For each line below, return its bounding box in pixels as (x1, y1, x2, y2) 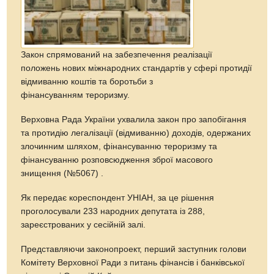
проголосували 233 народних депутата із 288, (21, 206, 206, 216)
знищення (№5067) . (21, 168, 104, 178)
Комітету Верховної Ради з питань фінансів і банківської (21, 257, 245, 267)
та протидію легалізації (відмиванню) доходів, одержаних (21, 128, 251, 138)
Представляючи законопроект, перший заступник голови (21, 244, 247, 254)
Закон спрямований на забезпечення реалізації (21, 50, 213, 59)
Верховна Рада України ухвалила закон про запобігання (21, 114, 247, 124)
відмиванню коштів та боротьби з (21, 76, 154, 86)
